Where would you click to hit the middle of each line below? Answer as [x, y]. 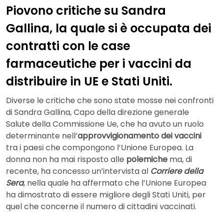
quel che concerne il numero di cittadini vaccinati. [101, 207]
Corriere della [177, 171]
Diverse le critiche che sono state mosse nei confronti [110, 101]
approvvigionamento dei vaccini [139, 136]
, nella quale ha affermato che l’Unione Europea [115, 183]
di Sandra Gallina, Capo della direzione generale [97, 112]
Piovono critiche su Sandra [86, 10]
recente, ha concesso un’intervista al [78, 171]
